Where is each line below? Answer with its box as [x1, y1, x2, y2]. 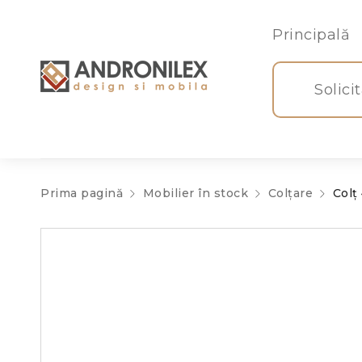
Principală [272, 26, 350, 44]
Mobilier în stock [142, 186, 248, 200]
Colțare [267, 186, 313, 200]
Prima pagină [40, 186, 123, 200]
